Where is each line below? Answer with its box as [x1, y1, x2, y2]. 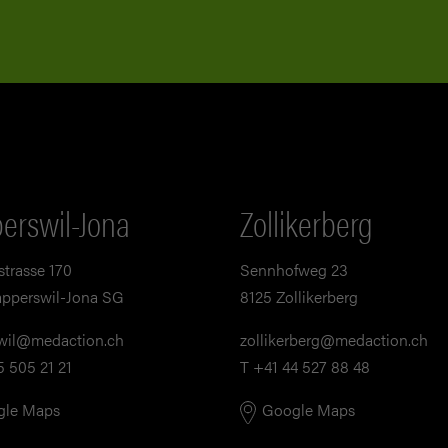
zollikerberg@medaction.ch [240, 328, 428, 352]
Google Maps [262, 398, 355, 422]
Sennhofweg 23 [240, 258, 348, 282]
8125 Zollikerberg [240, 285, 358, 309]
